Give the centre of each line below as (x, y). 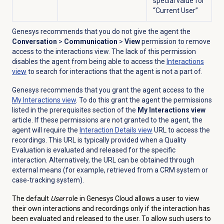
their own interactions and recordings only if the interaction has (111, 209)
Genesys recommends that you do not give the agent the (101, 32)
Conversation (34, 42)
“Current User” (175, 11)
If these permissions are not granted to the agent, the (117, 120)
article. (22, 120)
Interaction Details (108, 130)
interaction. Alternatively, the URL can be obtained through (103, 160)
